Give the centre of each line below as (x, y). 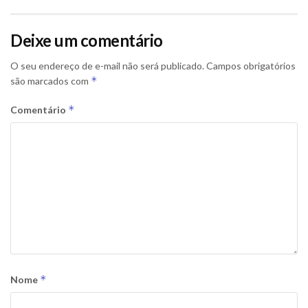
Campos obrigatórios (251, 65)
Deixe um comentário (87, 40)
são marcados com (51, 80)
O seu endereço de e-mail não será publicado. (107, 65)
